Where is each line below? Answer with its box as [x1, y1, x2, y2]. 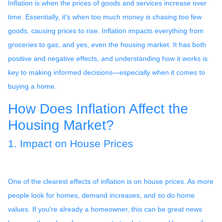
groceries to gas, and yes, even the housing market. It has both [8, 40, 206, 49]
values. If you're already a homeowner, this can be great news [8, 205, 202, 213]
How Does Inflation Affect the [8, 101, 188, 116]
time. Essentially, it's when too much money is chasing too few [8, 12, 202, 21]
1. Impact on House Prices [8, 137, 133, 149]
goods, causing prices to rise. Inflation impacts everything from [8, 26, 204, 35]
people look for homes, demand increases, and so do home [8, 191, 195, 199]
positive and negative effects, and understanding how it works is [8, 54, 208, 62]
